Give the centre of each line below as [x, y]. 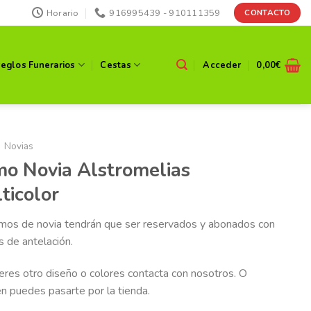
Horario [62, 13]
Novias [19, 146]
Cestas [116, 65]
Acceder [222, 65]
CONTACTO [268, 12]
